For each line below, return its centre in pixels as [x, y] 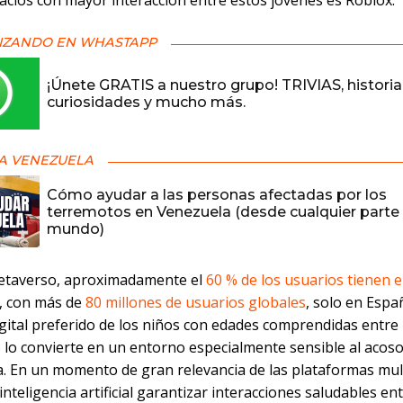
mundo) [76, 228]
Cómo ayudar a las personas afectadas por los [217, 194]
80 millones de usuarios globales [196, 303]
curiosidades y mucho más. [146, 103]
